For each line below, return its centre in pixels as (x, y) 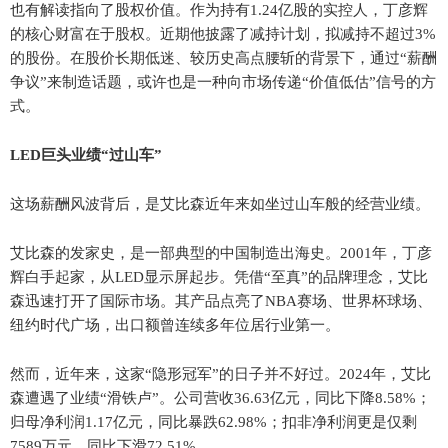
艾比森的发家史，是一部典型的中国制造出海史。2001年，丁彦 (221, 252)
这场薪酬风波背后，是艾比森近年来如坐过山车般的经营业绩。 (220, 203)
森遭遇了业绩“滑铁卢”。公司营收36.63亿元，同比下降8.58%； (220, 397)
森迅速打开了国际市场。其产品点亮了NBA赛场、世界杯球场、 (221, 300)
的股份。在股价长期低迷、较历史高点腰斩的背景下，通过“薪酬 (223, 57)
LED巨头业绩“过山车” (86, 154)
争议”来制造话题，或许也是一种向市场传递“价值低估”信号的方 (223, 81)
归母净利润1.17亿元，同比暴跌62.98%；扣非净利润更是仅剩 (213, 421)
